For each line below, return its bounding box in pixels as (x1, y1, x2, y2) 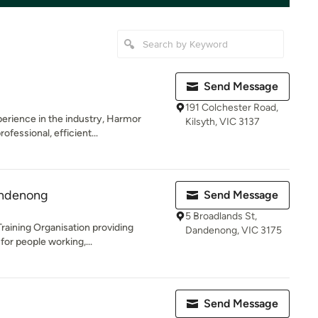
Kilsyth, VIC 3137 (185, 116, 260, 128)
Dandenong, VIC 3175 (185, 224, 282, 236)
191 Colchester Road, (185, 102, 278, 114)
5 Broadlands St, (185, 210, 257, 222)
